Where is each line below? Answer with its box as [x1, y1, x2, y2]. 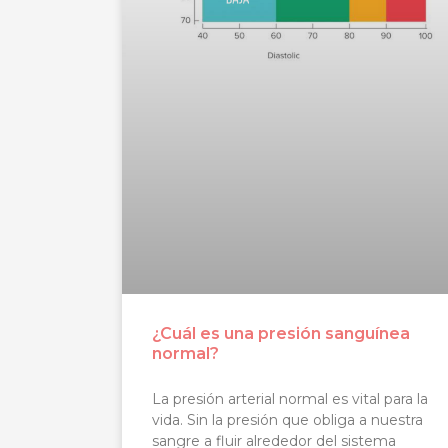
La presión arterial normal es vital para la [152, 389, 428, 408]
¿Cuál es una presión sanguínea [152, 323, 410, 343]
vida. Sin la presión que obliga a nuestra [152, 410, 423, 429]
